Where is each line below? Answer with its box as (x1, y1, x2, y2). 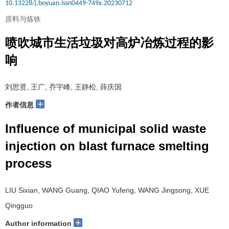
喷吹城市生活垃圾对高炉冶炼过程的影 (5, 36, 214, 50)
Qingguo (5, 201, 33, 210)
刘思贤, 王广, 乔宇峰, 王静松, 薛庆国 (5, 83, 122, 91)
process (5, 156, 52, 170)
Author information (5, 219, 72, 227)
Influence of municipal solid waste (5, 122, 206, 135)
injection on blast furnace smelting (5, 139, 209, 153)
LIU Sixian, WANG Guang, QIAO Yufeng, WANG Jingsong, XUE (5, 186, 209, 194)
